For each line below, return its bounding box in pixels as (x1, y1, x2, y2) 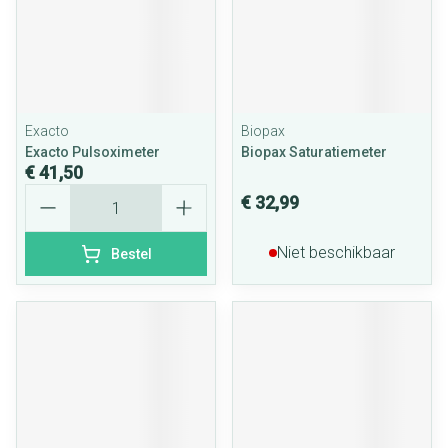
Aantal (24, 183, 70, 202)
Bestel (110, 246, 152, 262)
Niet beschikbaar (277, 243, 395, 262)
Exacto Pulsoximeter (25, 144, 160, 160)
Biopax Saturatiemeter (241, 144, 387, 160)
